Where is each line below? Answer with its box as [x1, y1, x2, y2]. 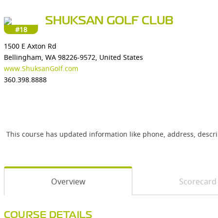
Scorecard [179, 176, 217, 187]
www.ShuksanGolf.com [4, 64, 78, 73]
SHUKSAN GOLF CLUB [45, 16, 174, 26]
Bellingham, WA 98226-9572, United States [4, 53, 143, 62]
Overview [51, 176, 86, 187]
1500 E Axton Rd [4, 41, 56, 51]
